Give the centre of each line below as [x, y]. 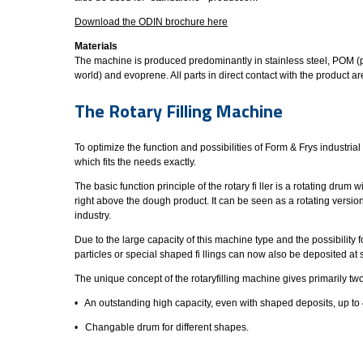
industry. [93, 215]
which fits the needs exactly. [135, 162]
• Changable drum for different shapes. [162, 327]
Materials [96, 46]
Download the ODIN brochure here [151, 22]
